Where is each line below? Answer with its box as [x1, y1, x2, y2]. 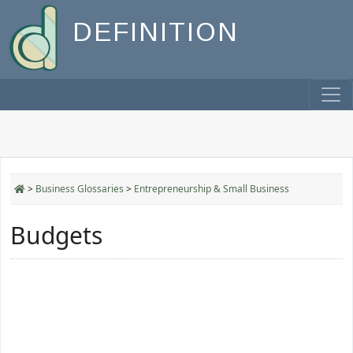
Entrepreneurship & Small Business [134, 182, 289, 195]
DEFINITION [72, 17, 239, 47]
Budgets [10, 219, 102, 251]
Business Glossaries [35, 182, 124, 195]
